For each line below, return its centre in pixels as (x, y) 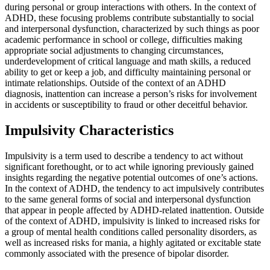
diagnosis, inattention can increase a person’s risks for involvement (131, 94)
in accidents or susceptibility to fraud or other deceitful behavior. (126, 105)
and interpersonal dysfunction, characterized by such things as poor (132, 29)
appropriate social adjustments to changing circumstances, (114, 51)
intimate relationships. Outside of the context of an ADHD (115, 83)
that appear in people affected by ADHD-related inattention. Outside (134, 210)
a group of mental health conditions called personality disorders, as (131, 231)
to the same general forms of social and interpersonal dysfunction (128, 199)
